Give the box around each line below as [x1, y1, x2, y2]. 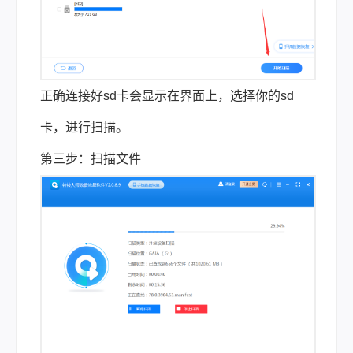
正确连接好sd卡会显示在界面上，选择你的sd [40, 89, 294, 102]
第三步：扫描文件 [40, 152, 141, 165]
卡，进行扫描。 [40, 121, 128, 134]
